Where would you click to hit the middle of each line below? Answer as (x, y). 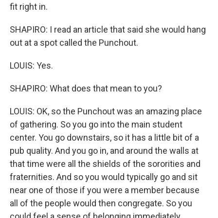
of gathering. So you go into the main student (96, 124)
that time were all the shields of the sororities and (105, 164)
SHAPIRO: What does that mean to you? (86, 88)
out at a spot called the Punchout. (74, 43)
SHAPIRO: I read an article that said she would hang (108, 29)
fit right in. (29, 7)
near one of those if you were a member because (105, 190)
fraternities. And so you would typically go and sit (104, 177)
